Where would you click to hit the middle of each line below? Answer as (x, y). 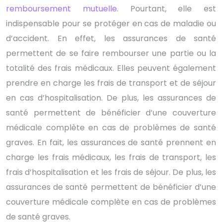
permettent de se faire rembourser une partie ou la (111, 53)
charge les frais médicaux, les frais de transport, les (111, 157)
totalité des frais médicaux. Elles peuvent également (111, 68)
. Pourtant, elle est (166, 8)
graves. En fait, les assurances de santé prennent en (111, 142)
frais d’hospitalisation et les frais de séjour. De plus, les (111, 172)
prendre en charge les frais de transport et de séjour (111, 83)
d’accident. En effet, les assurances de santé (111, 38)
